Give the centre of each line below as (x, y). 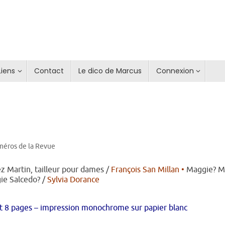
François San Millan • (149, 170)
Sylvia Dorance (73, 180)
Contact (49, 71)
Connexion (175, 71)
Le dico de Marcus (110, 71)
